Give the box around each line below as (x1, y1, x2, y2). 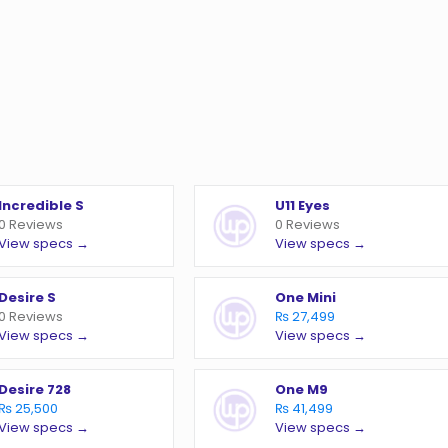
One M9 (275, 380, 329, 400)
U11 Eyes (275, 196, 331, 216)
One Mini (275, 288, 337, 308)
